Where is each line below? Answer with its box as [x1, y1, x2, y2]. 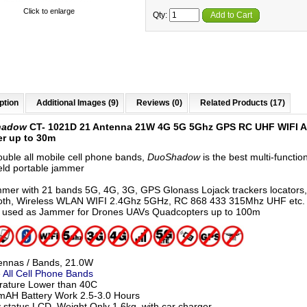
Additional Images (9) [36, 98, 119, 108]
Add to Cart [210, 10, 252, 20]
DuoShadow [145, 151, 200, 162]
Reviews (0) [136, 98, 182, 108]
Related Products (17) [200, 98, 285, 108]
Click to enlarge [23, 7, 75, 15]
